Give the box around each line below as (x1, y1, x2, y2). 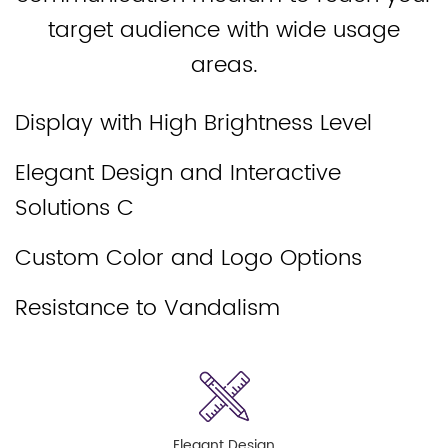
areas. (190, 47, 258, 84)
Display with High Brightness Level (15, 105, 372, 142)
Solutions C (15, 190, 134, 227)
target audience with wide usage (48, 12, 400, 49)
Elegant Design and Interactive (15, 155, 341, 192)
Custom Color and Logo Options (15, 240, 362, 277)
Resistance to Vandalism (15, 290, 280, 327)
